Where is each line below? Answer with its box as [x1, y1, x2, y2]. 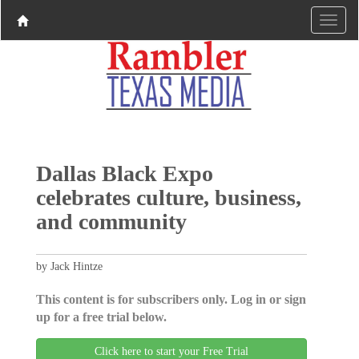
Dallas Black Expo [35, 160, 213, 186]
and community [35, 208, 187, 234]
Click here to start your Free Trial [95, 345, 248, 357]
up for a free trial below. [35, 309, 167, 324]
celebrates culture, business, [35, 184, 301, 210]
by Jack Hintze [35, 260, 103, 272]
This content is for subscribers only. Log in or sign [35, 292, 306, 306]
